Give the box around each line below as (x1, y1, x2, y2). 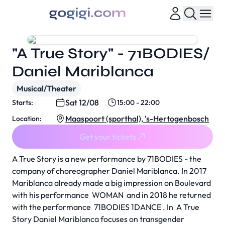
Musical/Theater (17, 83, 76, 93)
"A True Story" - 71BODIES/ (12, 44, 210, 62)
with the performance (12, 202, 94, 212)
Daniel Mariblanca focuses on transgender (32, 214, 184, 224)
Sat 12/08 (65, 97, 99, 107)
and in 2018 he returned (124, 190, 211, 200)
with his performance (12, 190, 92, 200)
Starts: (12, 98, 33, 107)
